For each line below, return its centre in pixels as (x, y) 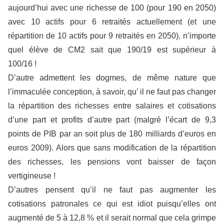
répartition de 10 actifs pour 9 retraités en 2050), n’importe (112, 35)
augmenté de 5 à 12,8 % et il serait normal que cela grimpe (112, 217)
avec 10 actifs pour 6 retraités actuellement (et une (112, 21)
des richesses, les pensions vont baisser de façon (112, 161)
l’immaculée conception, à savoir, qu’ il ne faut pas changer (112, 91)
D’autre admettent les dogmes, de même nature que (112, 77)
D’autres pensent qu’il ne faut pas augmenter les (112, 189)
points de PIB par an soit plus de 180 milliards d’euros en (112, 133)
